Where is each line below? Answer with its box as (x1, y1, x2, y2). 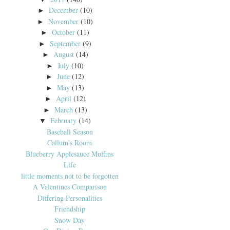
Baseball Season (46, 126, 93, 137)
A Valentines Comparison (32, 182, 107, 192)
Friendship (54, 204, 85, 214)
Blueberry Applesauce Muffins (26, 148, 114, 159)
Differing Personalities (37, 193, 102, 203)
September (50, 38, 81, 48)
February (50, 116, 77, 126)
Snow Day (54, 215, 85, 225)
